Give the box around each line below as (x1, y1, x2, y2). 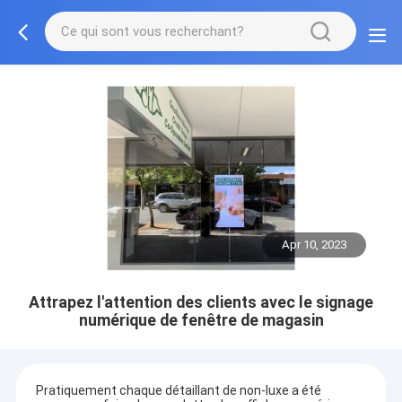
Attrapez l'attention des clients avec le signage (29, 293, 373, 311)
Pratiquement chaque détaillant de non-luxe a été (35, 383, 321, 398)
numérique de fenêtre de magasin (78, 310, 324, 329)
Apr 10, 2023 (282, 238, 347, 252)
